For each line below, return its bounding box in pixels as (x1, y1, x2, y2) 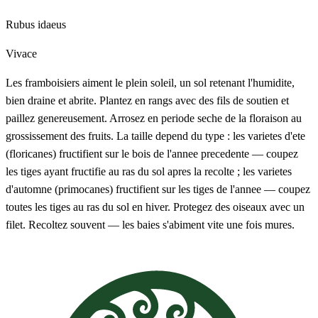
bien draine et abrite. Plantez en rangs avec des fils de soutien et (6, 94, 289, 106)
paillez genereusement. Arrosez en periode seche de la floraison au (6, 111, 302, 124)
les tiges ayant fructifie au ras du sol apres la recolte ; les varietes (6, 165, 292, 177)
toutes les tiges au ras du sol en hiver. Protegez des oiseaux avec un (6, 200, 305, 213)
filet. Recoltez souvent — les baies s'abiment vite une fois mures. (6, 218, 295, 231)
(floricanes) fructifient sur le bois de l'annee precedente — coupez (6, 147, 298, 160)
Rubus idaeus (6, 18, 66, 31)
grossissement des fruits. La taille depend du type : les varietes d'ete (6, 129, 305, 142)
